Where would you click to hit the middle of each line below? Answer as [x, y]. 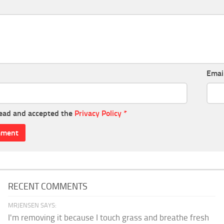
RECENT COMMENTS [48, 187]
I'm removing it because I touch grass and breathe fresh [109, 218]
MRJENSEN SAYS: [32, 205]
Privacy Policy [98, 113]
